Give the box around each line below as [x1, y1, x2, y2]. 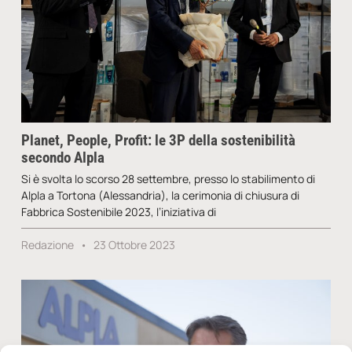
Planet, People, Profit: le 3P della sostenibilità [20, 131, 295, 150]
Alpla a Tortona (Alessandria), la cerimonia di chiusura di [20, 188, 299, 203]
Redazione [20, 237, 76, 253]
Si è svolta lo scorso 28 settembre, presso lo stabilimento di [20, 171, 315, 187]
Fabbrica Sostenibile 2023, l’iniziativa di [20, 204, 216, 220]
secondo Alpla [20, 148, 104, 167]
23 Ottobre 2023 [90, 237, 175, 253]
